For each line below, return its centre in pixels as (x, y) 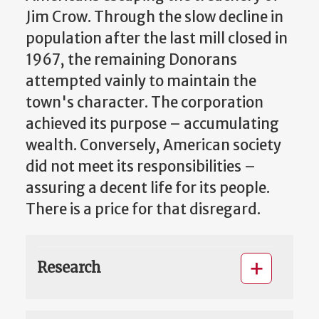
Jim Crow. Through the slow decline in (155, 17)
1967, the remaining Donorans (131, 60)
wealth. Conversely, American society (153, 146)
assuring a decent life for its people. (148, 188)
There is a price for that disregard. (143, 210)
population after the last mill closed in (157, 39)
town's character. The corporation (145, 103)
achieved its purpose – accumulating (152, 124)
